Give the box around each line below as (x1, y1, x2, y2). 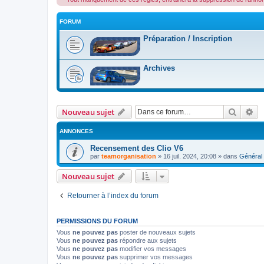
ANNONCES (60, 128, 93, 134)
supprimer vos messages (118, 253, 193, 260)
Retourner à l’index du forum (67, 192, 159, 200)
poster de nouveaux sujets (118, 229, 196, 236)
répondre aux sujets (118, 237, 177, 244)
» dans (216, 153, 239, 160)
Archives (143, 64, 175, 72)
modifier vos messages (118, 245, 186, 252)
